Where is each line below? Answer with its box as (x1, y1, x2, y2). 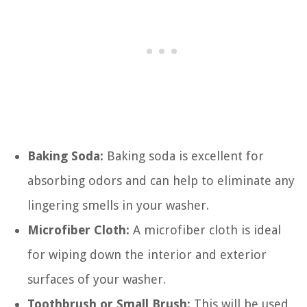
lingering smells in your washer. (27, 198, 209, 212)
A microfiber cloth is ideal (130, 223, 281, 237)
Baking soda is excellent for (103, 149, 264, 163)
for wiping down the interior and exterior (27, 247, 267, 262)
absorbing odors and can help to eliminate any (27, 173, 295, 188)
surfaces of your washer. (27, 272, 166, 286)
